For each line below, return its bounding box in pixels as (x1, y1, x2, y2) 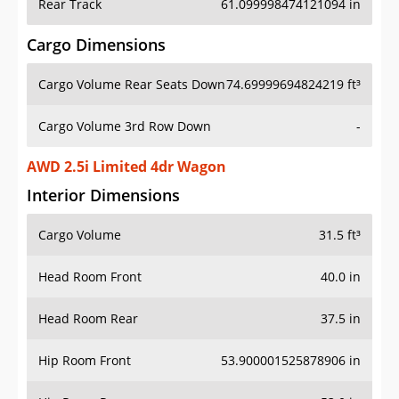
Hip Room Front (38, 352, 131, 370)
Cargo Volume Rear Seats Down (38, 76, 225, 94)
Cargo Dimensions (27, 34, 166, 56)
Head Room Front (38, 268, 142, 286)
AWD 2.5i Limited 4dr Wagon (27, 157, 226, 177)
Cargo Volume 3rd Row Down (38, 118, 211, 135)
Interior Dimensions (27, 184, 180, 207)
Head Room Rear (38, 310, 138, 328)
